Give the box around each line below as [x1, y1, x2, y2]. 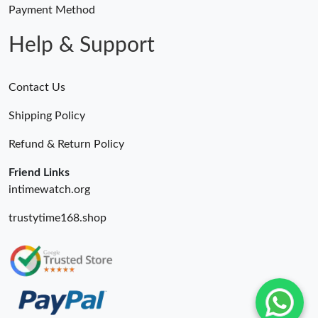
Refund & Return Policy [9, 138, 124, 150]
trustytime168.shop [9, 212, 106, 224]
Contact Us [9, 82, 65, 94]
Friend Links [9, 167, 70, 179]
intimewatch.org [9, 184, 90, 196]
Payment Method [9, 4, 95, 16]
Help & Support [9, 35, 155, 57]
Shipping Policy [9, 110, 85, 122]
